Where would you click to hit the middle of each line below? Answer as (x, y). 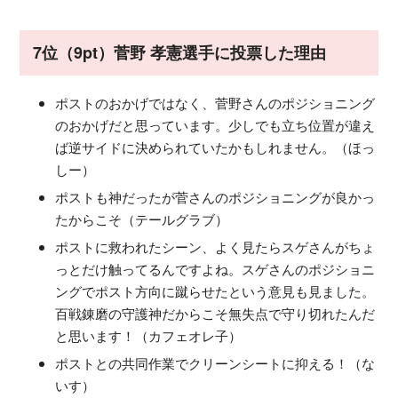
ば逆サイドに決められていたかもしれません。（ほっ (215, 147)
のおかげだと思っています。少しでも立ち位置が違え (215, 124)
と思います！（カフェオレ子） (148, 335)
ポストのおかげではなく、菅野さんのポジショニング (215, 102)
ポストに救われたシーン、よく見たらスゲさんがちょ (215, 246)
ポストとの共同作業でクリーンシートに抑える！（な (215, 362)
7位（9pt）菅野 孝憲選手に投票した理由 (179, 52)
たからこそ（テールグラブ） (142, 219)
